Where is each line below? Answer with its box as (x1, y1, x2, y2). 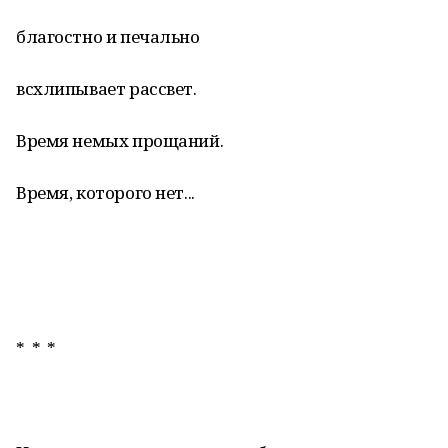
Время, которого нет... (16, 181, 195, 204)
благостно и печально (16, 25, 200, 48)
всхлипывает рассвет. (16, 77, 197, 100)
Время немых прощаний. (16, 129, 224, 152)
